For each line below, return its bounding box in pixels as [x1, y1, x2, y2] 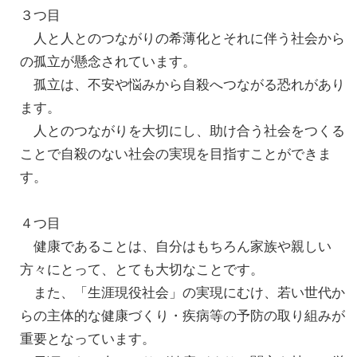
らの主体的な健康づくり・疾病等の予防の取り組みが [20, 308, 345, 324]
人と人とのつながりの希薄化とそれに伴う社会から [20, 30, 345, 47]
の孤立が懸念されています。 [20, 53, 196, 70]
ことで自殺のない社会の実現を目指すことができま [20, 146, 331, 163]
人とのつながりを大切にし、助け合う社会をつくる [20, 123, 345, 139]
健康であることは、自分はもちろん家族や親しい [20, 238, 331, 255]
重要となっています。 [20, 331, 155, 347]
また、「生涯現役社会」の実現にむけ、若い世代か [20, 284, 345, 301]
